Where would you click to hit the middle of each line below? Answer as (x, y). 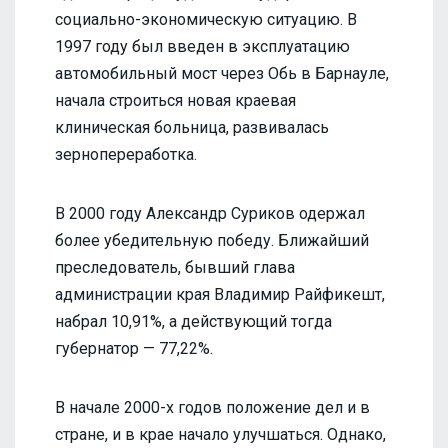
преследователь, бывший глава (175, 267)
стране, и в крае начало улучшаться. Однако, (220, 434)
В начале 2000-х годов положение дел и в (212, 407)
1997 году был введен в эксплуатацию (202, 46)
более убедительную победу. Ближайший (212, 240)
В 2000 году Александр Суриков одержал (210, 213)
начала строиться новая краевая (175, 100)
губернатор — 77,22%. (134, 348)
